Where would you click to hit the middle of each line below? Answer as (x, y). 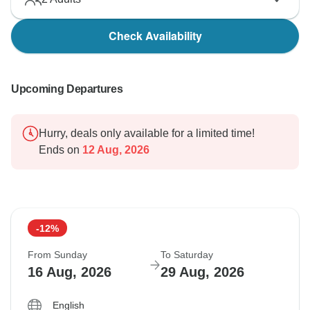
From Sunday (57, 255)
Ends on (59, 150)
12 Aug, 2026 (115, 150)
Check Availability (155, 36)
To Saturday (187, 255)
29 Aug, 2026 (202, 272)
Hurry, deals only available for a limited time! (147, 134)
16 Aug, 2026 (70, 272)
